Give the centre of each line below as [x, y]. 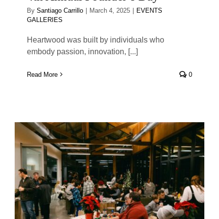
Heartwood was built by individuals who [96, 40]
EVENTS [149, 10]
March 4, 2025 [110, 10]
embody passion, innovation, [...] [82, 51]
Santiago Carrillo [60, 10]
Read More [42, 74]
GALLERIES [45, 20]
